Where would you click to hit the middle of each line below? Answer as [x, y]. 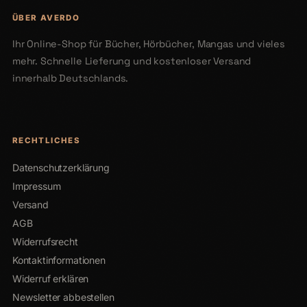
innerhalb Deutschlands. [70, 78]
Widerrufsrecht [45, 242]
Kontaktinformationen [59, 260]
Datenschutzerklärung [61, 168]
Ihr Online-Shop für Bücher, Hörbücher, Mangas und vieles [148, 44]
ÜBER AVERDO [46, 17]
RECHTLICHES [46, 141]
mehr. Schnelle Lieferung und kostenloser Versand [132, 61]
